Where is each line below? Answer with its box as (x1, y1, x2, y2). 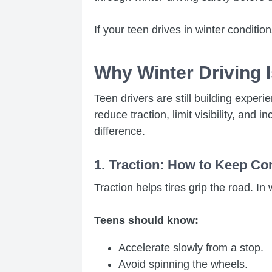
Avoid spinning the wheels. (118, 257, 248, 270)
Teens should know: (94, 214, 199, 226)
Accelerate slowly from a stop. (118, 241, 263, 254)
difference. (94, 124, 145, 137)
